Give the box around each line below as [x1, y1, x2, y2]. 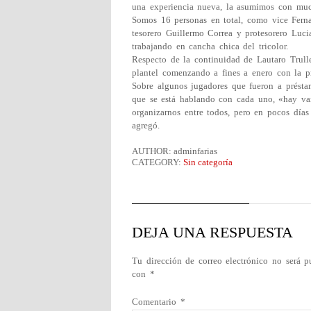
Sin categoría [183, 157, 233, 167]
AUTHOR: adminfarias [132, 146, 217, 156]
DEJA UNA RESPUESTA [132, 224, 293, 241]
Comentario [132, 296, 180, 307]
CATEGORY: [132, 157, 183, 167]
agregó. [132, 120, 160, 131]
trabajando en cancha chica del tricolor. [132, 41, 288, 51]
